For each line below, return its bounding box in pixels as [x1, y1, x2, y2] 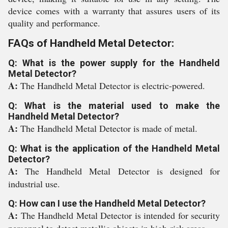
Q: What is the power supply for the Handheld [8, 58, 220, 68]
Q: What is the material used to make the [8, 100, 220, 111]
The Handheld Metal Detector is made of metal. [20, 122, 197, 134]
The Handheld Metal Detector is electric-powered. [20, 79, 205, 92]
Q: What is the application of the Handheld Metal [8, 143, 220, 154]
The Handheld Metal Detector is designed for [25, 165, 220, 177]
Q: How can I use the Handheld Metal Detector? [8, 198, 206, 209]
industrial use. [8, 178, 60, 190]
